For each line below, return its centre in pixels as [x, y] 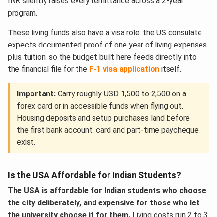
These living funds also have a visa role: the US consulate [105, 32]
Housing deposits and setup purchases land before [103, 118]
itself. [170, 69]
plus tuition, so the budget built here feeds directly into [102, 57]
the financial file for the [48, 69]
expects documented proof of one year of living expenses [107, 45]
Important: [36, 93]
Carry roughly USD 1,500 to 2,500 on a [121, 93]
